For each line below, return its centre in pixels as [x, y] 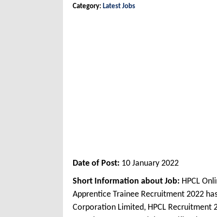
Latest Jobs [119, 7]
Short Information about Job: [127, 182]
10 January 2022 [150, 164]
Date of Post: [97, 164]
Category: [88, 7]
